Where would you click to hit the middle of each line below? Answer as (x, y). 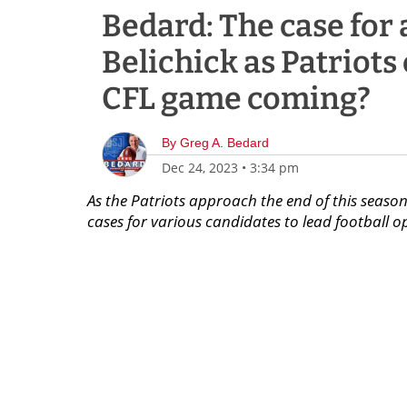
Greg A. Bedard (224, 143)
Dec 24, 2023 (200, 168)
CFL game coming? (236, 99)
